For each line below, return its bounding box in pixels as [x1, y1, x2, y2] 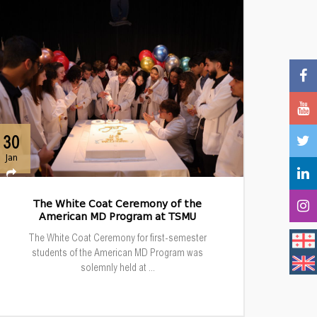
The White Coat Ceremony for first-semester [28, 231, 207, 243]
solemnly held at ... [80, 261, 155, 273]
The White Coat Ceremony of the [33, 198, 202, 210]
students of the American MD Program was [32, 246, 203, 258]
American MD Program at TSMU [39, 211, 196, 223]
